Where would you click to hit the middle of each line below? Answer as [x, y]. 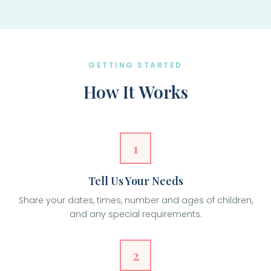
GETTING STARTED [135, 65]
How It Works [135, 92]
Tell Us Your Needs [135, 181]
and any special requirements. [135, 214]
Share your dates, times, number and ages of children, [135, 200]
